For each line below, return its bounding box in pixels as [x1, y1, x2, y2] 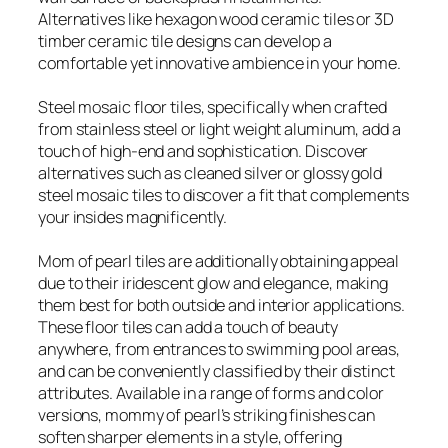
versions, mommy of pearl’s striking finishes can [38, 404, 376, 426]
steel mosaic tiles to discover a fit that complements [38, 184, 409, 206]
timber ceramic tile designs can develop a [38, 30, 332, 52]
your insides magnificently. [38, 206, 228, 228]
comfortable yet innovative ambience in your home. [38, 52, 402, 74]
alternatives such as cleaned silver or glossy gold [38, 162, 382, 184]
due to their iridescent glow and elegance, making [38, 272, 389, 294]
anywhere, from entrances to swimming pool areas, [38, 338, 401, 360]
